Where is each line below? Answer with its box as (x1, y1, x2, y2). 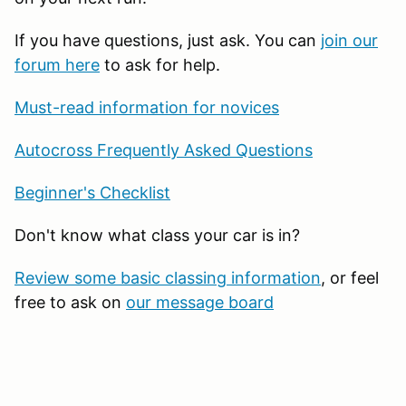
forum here (14, 54, 100, 74)
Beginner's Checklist (14, 182, 170, 202)
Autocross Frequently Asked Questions (14, 140, 313, 159)
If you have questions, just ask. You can (14, 30, 321, 50)
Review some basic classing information (14, 267, 321, 287)
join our (321, 30, 378, 50)
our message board (126, 292, 274, 312)
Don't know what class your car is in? (14, 225, 304, 245)
